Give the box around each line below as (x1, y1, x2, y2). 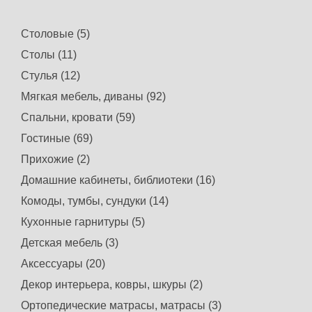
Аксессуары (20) (21, 258, 105, 270)
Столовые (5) (21, 28, 90, 40)
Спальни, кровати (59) (21, 111, 135, 123)
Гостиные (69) (21, 132, 93, 144)
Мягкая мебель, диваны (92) (21, 91, 166, 102)
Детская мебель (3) (21, 237, 118, 249)
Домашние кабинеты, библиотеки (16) (21, 174, 215, 186)
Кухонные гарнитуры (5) (21, 216, 145, 228)
